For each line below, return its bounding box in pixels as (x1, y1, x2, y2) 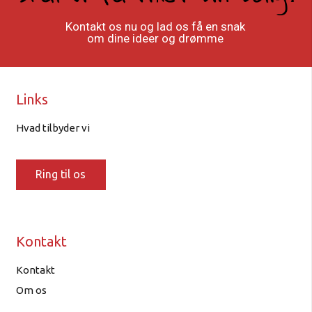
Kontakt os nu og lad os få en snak (65, 19, 245, 33)
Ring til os (36, 168, 86, 181)
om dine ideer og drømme (86, 31, 224, 45)
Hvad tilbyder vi (15, 122, 90, 134)
